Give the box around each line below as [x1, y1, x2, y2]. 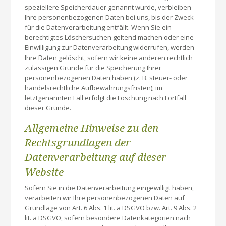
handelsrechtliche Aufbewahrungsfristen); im [25, 83, 163, 93]
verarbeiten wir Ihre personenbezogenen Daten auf [25, 193, 185, 203]
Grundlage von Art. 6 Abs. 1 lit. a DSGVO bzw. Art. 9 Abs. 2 [25, 203, 197, 213]
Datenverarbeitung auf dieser [25, 151, 167, 163]
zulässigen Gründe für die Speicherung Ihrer [25, 63, 162, 73]
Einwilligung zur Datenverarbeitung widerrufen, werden [25, 43, 195, 52]
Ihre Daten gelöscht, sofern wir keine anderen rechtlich [25, 53, 193, 63]
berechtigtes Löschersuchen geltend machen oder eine [25, 33, 194, 42]
